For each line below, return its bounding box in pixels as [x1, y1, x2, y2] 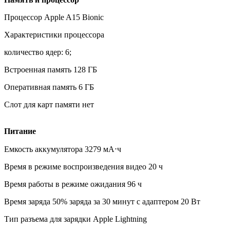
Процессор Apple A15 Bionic [4, 12, 104, 22]
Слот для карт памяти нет [4, 100, 94, 109]
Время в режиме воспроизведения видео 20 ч [4, 162, 163, 171]
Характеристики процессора [4, 30, 104, 39]
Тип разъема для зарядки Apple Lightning [4, 214, 147, 223]
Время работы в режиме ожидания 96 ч [4, 179, 142, 188]
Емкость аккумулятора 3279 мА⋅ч [4, 144, 121, 154]
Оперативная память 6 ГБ [4, 82, 94, 91]
